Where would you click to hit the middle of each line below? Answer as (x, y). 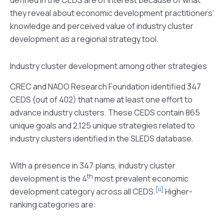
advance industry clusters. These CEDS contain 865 (105, 112)
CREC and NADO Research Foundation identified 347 (105, 86)
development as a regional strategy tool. (84, 39)
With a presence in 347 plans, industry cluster (93, 165)
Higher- (178, 191)
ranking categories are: (53, 204)
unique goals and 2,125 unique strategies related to (102, 125)
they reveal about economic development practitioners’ (112, 13)
